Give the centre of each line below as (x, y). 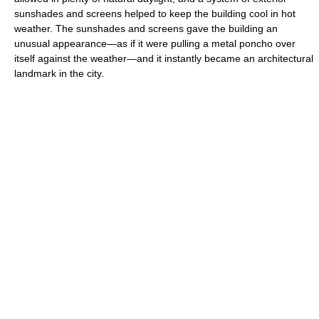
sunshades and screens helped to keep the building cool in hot (155, 14)
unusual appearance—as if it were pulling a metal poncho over (155, 43)
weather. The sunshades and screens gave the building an (146, 28)
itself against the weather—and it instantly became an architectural (164, 58)
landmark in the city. (59, 73)
